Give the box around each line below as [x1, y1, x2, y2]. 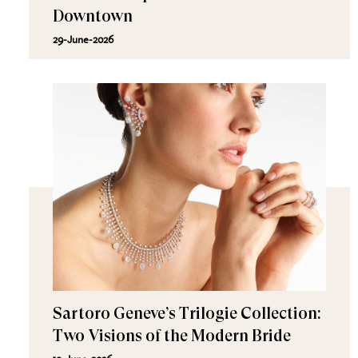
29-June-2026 [52, 32, 113, 46]
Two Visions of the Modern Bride [52, 327, 291, 345]
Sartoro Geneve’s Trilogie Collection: [52, 304, 320, 323]
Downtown [52, 7, 133, 26]
